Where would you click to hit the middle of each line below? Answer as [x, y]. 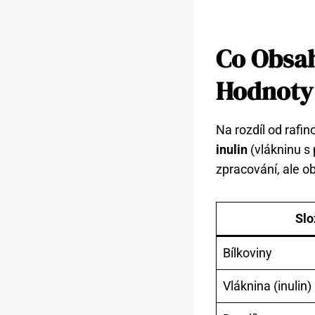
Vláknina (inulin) [267, 285]
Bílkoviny [247, 252]
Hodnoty [264, 91]
